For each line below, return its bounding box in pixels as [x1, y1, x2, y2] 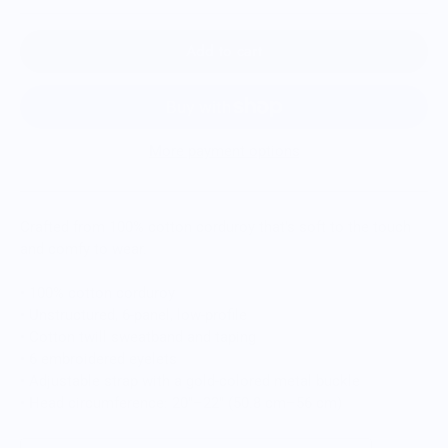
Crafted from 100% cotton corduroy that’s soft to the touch [20, 218, 411, 237]
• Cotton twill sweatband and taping [20, 328, 256, 347]
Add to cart [186, 40, 262, 62]
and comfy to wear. [20, 240, 151, 259]
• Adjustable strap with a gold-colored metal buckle [20, 372, 360, 391]
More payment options [148, 142, 300, 161]
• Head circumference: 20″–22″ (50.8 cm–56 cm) [20, 394, 342, 413]
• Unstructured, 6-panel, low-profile [20, 306, 247, 325]
